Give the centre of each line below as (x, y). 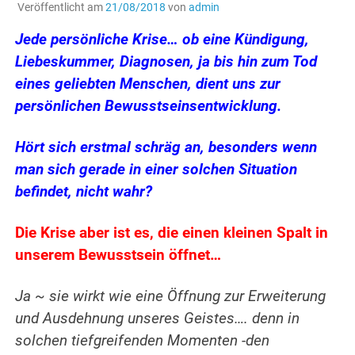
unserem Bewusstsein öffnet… (118, 256)
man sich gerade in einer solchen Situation (157, 170)
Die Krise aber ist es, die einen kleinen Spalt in (172, 233)
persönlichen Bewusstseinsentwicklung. (149, 107)
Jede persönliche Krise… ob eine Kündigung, (162, 40)
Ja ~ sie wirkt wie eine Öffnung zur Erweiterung (171, 297)
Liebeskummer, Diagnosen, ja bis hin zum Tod (166, 62)
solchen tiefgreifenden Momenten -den (143, 341)
